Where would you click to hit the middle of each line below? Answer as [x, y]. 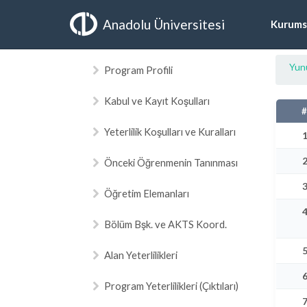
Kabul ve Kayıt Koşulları [157, 101]
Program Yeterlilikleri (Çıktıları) [171, 286]
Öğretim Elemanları [147, 193]
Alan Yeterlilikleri [141, 255]
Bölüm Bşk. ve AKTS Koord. [165, 224]
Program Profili [138, 70]
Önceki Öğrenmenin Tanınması [171, 162]
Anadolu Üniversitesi [164, 24]
